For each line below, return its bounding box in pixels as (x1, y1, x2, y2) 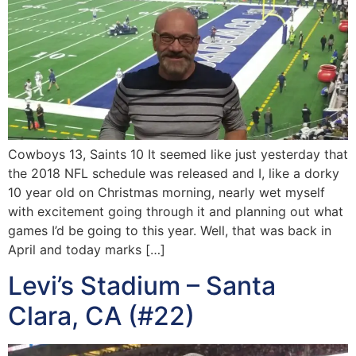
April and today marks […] (8, 242, 165, 258)
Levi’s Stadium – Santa (8, 269, 276, 301)
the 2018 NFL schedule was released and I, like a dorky (8, 165, 339, 182)
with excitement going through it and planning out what (8, 203, 343, 220)
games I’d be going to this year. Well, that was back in (8, 222, 331, 239)
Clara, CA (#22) (8, 300, 195, 331)
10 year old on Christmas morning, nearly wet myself (8, 184, 325, 201)
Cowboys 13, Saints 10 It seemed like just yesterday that (8, 146, 348, 163)
